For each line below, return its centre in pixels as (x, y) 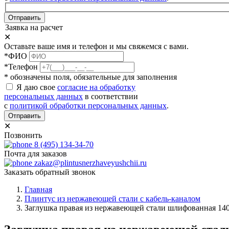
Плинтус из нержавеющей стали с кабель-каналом (112, 199)
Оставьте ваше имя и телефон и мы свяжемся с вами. (96, 47)
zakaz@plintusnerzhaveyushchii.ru (90, 163)
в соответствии (110, 97)
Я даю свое (37, 87)
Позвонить (23, 135)
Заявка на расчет (34, 28)
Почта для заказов (36, 154)
